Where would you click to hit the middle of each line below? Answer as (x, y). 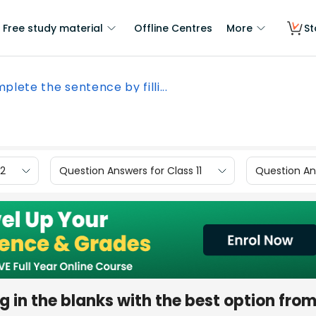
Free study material (53, 28)
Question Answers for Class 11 (130, 170)
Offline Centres (173, 28)
